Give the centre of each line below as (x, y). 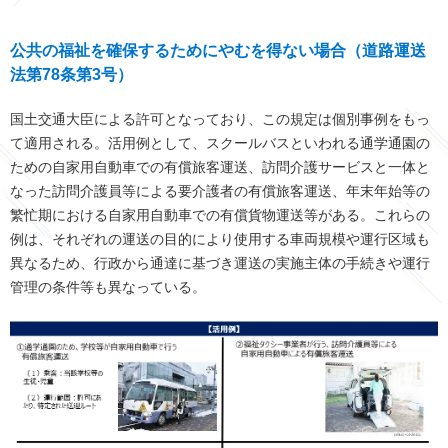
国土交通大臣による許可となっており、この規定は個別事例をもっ (220, 119)
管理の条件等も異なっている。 (108, 287)
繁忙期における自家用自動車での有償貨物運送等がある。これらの (220, 215)
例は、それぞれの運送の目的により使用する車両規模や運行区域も (220, 239)
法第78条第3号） (71, 75)
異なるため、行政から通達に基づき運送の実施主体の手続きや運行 (220, 263)
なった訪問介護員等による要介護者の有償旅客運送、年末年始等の (220, 191)
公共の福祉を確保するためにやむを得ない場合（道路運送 (218, 51)
